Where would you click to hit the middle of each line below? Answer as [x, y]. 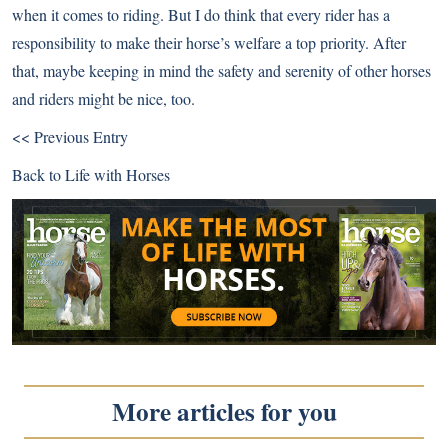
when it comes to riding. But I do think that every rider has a [201, 14]
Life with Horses [117, 174]
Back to [38, 174]
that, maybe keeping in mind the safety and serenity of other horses [221, 70]
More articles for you [224, 411]
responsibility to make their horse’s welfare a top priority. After [209, 42]
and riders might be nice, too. [103, 98]
